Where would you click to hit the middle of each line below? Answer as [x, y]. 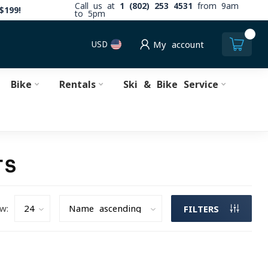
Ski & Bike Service [170, 84]
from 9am [216, 6]
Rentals [77, 84]
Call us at [97, 6]
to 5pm [90, 14]
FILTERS [204, 209]
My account [179, 44]
